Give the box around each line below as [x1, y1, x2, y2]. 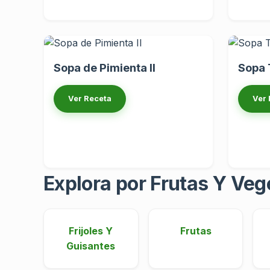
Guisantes [66, 239, 116, 252]
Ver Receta [68, 94, 111, 104]
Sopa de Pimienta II [54, 61, 155, 75]
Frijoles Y [69, 224, 113, 237]
